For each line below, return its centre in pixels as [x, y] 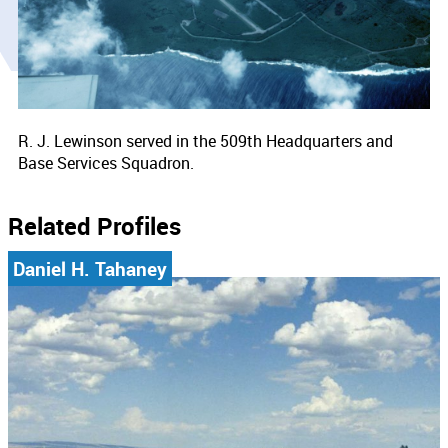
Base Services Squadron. [106, 162]
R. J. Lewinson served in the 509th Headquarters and [205, 140]
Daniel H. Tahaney [90, 269]
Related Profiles [94, 225]
